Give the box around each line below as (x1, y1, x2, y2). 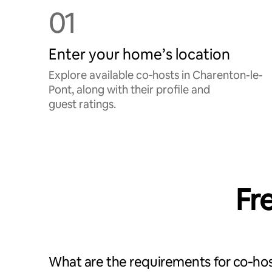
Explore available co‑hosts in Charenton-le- (49, 68, 263, 82)
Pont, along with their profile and (49, 83, 210, 97)
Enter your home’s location (49, 45, 230, 64)
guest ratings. (49, 97, 116, 111)
